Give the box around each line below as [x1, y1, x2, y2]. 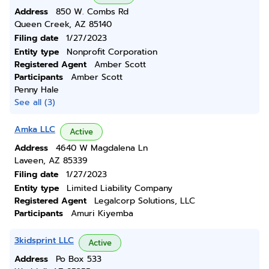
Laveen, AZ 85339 [14, 154, 88, 167]
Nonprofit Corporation [67, 46, 157, 58]
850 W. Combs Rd [56, 5, 128, 18]
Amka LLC [14, 123, 55, 136]
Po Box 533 [56, 253, 101, 265]
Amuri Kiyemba [71, 207, 133, 220]
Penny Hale [14, 83, 59, 96]
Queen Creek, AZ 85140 [14, 18, 112, 31]
